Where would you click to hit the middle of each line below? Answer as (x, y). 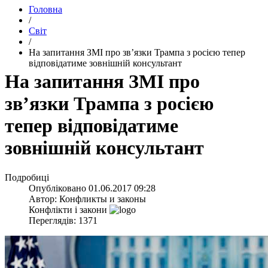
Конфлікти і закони (68, 209)
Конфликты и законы (103, 199)
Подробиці (27, 177)
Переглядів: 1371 (63, 220)
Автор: (44, 199)
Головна (45, 9)
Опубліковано (59, 188)
